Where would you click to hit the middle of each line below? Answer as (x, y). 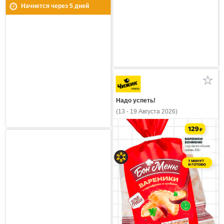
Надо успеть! (135, 101)
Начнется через (45, 6)
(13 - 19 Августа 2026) (146, 112)
